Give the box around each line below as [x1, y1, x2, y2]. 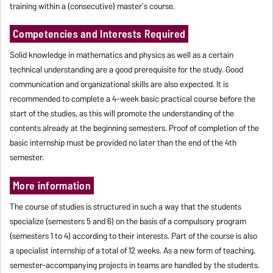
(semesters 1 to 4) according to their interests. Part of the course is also [10, 228, 258, 243]
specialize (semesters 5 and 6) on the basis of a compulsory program [10, 213, 247, 229]
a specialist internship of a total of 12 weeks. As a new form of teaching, [10, 243, 256, 258]
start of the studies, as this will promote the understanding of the [10, 106, 235, 121]
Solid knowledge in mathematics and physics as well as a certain [10, 48, 234, 63]
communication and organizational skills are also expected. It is [10, 77, 229, 92]
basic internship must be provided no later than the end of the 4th [10, 135, 237, 151]
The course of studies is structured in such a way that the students [10, 199, 242, 214]
